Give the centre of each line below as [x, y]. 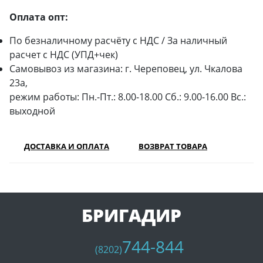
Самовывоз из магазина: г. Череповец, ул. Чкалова [126, 69]
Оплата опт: [39, 17]
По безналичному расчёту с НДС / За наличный [118, 41]
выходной [32, 111]
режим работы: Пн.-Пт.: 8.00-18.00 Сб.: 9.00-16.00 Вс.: [128, 97]
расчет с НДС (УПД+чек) [64, 55]
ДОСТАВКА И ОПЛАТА [67, 146]
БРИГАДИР [131, 215]
